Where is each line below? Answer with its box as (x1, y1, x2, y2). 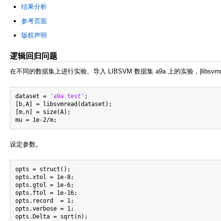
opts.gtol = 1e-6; (15, 181, 74, 188)
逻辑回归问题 (10, 51, 57, 60)
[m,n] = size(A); (15, 108, 71, 115)
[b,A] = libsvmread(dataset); (15, 100, 112, 108)
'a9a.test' (50, 92, 84, 100)
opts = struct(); (15, 165, 71, 173)
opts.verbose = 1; (15, 205, 74, 212)
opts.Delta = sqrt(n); (15, 213, 88, 220)
